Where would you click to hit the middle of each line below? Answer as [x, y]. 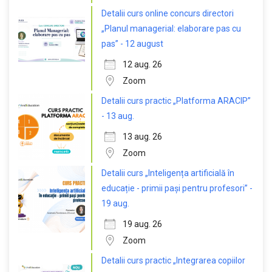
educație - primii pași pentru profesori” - [177, 189]
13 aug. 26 [142, 137]
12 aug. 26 [142, 65]
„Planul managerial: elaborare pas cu [171, 29]
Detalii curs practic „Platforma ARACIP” [176, 101]
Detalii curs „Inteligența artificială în [168, 173]
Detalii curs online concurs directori [168, 14]
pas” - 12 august [132, 44]
